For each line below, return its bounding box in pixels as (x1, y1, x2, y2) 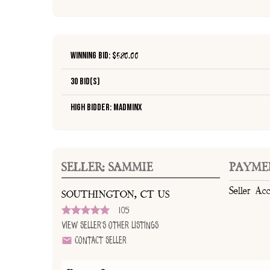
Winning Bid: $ (71, 50, 116, 62)
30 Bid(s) (71, 76, 100, 88)
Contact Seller (72, 236, 127, 246)
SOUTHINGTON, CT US (61, 189, 170, 201)
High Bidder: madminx (71, 102, 142, 114)
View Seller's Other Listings (61, 221, 159, 231)
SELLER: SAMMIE (61, 159, 153, 175)
